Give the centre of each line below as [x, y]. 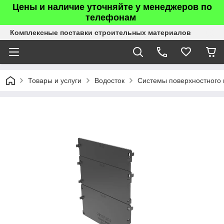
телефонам [112, 17]
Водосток [109, 80]
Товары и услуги [55, 80]
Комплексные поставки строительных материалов [100, 32]
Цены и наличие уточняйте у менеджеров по [112, 7]
